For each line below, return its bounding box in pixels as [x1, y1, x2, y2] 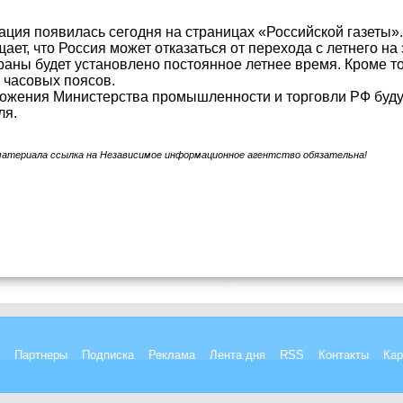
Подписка [82, 348, 134, 362]
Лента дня [210, 348, 265, 362]
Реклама [148, 348, 195, 362]
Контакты [318, 348, 369, 362]
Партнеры [14, 348, 67, 362]
